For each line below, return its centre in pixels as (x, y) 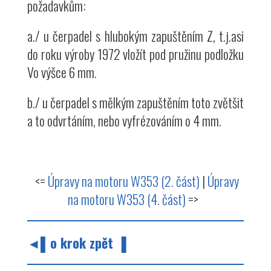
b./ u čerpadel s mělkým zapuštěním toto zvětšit (135, 102)
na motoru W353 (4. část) (127, 199)
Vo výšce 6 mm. (62, 72)
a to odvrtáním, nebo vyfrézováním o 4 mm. (124, 120)
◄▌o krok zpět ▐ (77, 242)
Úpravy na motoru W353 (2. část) (123, 181)
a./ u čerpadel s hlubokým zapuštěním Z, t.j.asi (135, 35)
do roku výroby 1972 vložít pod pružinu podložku (135, 54)
